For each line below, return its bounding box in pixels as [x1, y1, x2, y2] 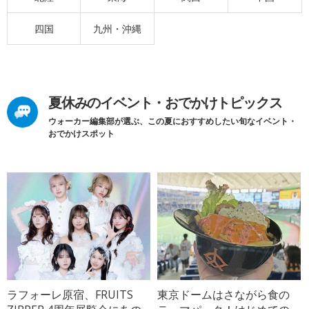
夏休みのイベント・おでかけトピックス [48, 93, 282, 112]
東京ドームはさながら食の [157, 286, 290, 302]
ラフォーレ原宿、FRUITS [7, 286, 133, 302]
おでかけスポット [48, 128, 114, 140]
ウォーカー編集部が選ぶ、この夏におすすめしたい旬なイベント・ [48, 115, 297, 128]
